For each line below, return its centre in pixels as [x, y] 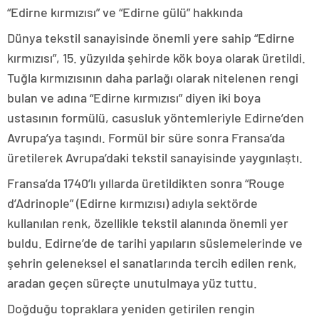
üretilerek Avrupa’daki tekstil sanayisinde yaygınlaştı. [155, 157]
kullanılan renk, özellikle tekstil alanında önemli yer [148, 223]
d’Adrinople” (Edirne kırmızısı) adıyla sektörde [132, 203]
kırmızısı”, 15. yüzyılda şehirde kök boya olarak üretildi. [156, 58]
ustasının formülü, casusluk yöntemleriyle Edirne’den [156, 117]
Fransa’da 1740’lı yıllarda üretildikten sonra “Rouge [146, 183]
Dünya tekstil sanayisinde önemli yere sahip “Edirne [151, 38]
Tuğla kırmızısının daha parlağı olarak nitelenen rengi [153, 78]
